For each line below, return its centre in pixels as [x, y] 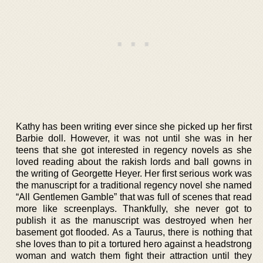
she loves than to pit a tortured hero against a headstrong [134, 244]
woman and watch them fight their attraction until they [134, 255]
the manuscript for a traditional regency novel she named [134, 185]
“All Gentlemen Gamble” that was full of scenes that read [134, 197]
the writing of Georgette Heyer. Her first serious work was [134, 173]
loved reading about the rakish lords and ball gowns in [134, 161]
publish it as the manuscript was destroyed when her [134, 220]
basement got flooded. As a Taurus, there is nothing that [134, 232]
